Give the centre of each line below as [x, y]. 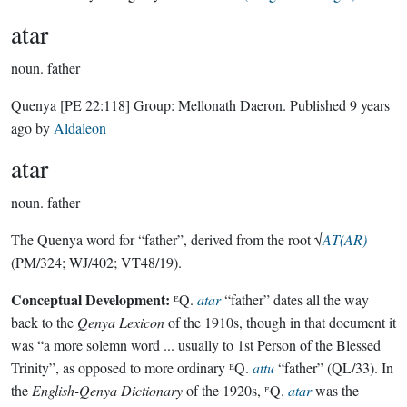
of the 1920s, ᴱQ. [235, 390]
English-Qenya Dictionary [107, 390]
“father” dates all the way [295, 299]
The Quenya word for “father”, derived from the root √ [167, 239]
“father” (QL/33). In [334, 367]
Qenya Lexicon [121, 322]
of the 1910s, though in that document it [280, 322]
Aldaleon [80, 128]
